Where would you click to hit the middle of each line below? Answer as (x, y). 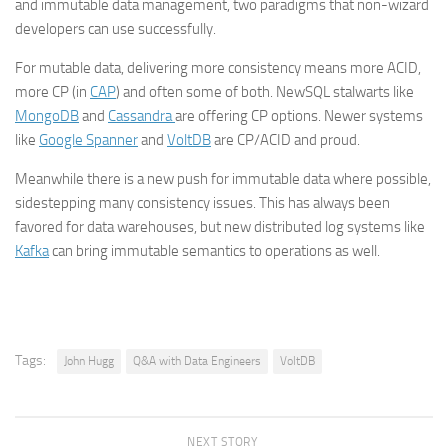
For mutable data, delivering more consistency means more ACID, (218, 68)
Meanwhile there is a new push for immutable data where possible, (223, 179)
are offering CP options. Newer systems (299, 116)
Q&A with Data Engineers (197, 361)
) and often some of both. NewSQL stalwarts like (265, 92)
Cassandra (141, 116)
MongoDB (47, 116)
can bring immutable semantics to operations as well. (214, 251)
